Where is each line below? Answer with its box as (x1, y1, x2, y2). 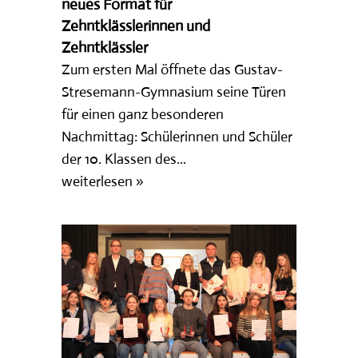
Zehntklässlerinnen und (62, 16, 211, 35)
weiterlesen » (62, 172, 145, 190)
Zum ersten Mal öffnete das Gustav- (62, 60, 284, 78)
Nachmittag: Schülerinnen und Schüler (62, 127, 293, 145)
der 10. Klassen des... (62, 149, 187, 168)
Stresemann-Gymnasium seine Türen (62, 82, 287, 101)
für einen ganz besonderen (62, 105, 225, 123)
